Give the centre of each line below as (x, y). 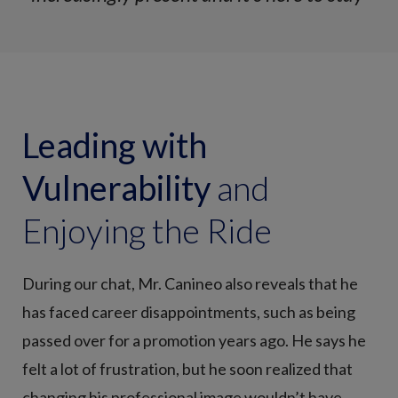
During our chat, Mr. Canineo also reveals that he (190, 283)
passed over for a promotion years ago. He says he (194, 340)
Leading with (115, 144)
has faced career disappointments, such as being (189, 311)
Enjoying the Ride (147, 230)
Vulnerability (116, 187)
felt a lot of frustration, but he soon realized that (187, 368)
